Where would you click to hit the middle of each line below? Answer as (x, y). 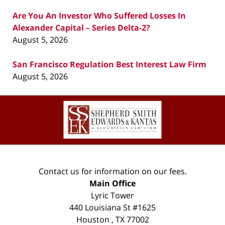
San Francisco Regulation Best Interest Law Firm (109, 65)
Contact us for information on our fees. (113, 172)
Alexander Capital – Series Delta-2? (81, 28)
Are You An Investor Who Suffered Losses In (99, 16)
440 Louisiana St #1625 (113, 208)
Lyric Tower (113, 196)
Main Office (113, 184)
